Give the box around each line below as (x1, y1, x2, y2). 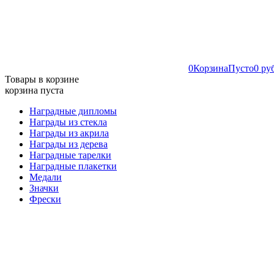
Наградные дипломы (29, 106, 117, 116)
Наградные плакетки (29, 161, 117, 171)
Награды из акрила (29, 128, 109, 138)
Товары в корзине (5, 74, 79, 84)
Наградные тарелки (29, 150, 111, 160)
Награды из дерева (29, 139, 108, 149)
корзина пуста (5, 85, 64, 95)
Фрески (29, 194, 61, 204)
